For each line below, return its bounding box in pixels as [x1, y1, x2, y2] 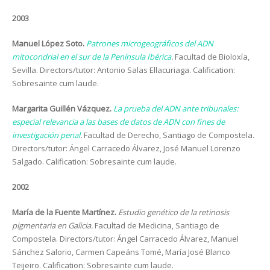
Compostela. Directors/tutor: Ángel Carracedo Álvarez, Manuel [12, 233, 239, 244]
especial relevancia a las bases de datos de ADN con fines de [12, 116, 225, 127]
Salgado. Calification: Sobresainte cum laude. [12, 156, 177, 167]
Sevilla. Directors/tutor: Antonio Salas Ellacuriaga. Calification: [12, 64, 235, 75]
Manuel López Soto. [12, 38, 86, 49]
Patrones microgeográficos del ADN [86, 38, 213, 49]
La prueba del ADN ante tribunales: [113, 103, 238, 114]
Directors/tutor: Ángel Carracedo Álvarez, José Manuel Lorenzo [12, 143, 240, 154]
